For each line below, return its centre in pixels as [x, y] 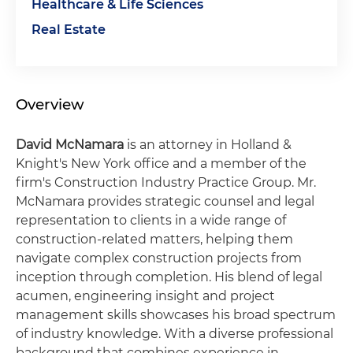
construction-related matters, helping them [154, 239]
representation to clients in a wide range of [151, 220]
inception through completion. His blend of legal [169, 277]
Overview [50, 104]
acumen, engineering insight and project [145, 296]
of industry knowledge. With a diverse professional [175, 334]
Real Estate [69, 30]
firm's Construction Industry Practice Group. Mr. [166, 182]
